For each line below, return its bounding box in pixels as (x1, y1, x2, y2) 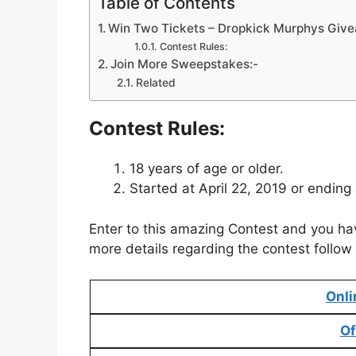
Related (135, 76, 176, 90)
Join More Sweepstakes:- (110, 56, 259, 72)
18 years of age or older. (130, 161, 284, 177)
